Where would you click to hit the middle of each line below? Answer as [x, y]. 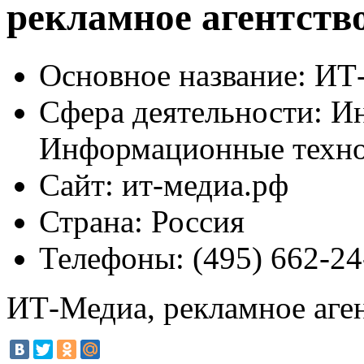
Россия [194, 221]
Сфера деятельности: [181, 111]
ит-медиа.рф [201, 184]
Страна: [91, 221]
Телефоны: [112, 258]
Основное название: [173, 75]
